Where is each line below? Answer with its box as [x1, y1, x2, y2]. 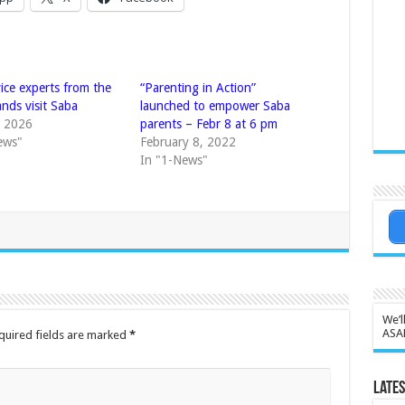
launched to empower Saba [139, 99, 290, 114]
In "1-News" [139, 153, 208, 168]
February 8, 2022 [139, 135, 236, 150]
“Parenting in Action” [139, 80, 256, 96]
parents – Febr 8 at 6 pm [139, 117, 278, 132]
